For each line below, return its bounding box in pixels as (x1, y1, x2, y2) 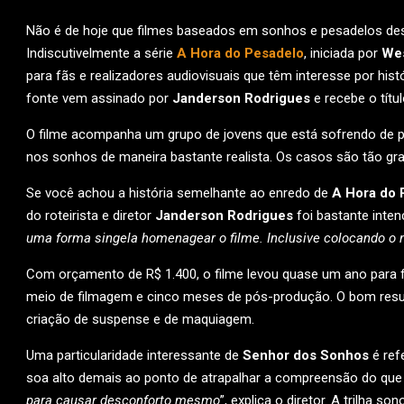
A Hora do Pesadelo (177, 45, 304, 61)
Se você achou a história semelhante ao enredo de (26, 185, 332, 201)
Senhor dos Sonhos (243, 347, 369, 363)
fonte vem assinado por (26, 90, 172, 106)
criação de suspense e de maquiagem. (26, 311, 254, 327)
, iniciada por (304, 45, 381, 61)
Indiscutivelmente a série (26, 45, 177, 61)
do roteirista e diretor (26, 207, 151, 224)
